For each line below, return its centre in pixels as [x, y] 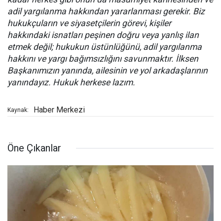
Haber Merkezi [59, 110]
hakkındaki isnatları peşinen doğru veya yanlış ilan [103, 35]
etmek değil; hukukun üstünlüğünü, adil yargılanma [105, 47]
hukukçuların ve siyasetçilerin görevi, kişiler [89, 23]
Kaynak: [18, 110]
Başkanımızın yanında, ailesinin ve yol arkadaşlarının [108, 71]
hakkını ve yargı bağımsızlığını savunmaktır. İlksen [103, 59]
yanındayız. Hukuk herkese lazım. [71, 83]
